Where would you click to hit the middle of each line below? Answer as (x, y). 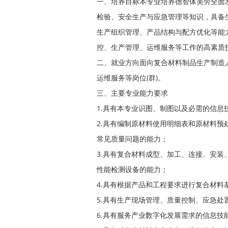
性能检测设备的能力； (132, 169)
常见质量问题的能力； (132, 139)
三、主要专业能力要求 (132, 93)
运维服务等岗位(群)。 (131, 78)
